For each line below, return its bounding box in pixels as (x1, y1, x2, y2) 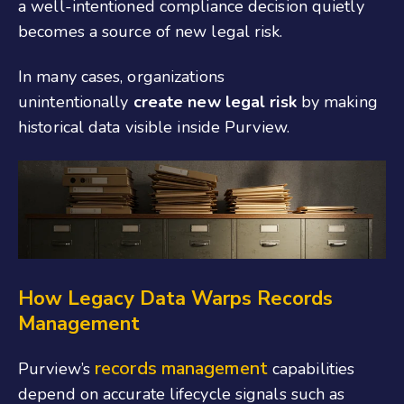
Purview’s (18, 358, 95, 381)
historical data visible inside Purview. (18, 116, 289, 139)
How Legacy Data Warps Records (18, 285, 333, 313)
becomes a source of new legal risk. (18, 20, 283, 42)
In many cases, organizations (18, 66, 225, 88)
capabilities (267, 358, 355, 381)
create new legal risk (133, 91, 297, 114)
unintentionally (18, 91, 133, 114)
